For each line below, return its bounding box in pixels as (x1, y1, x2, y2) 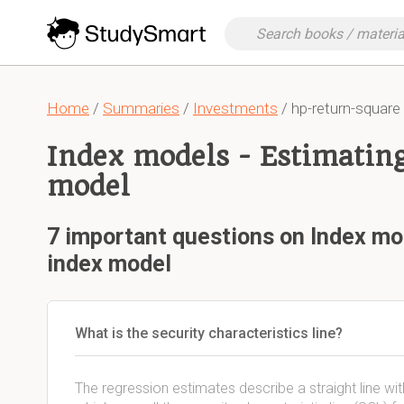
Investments (193, 99, 278, 117)
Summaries (103, 99, 179, 117)
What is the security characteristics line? (75, 325, 343, 342)
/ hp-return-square (278, 99, 400, 117)
